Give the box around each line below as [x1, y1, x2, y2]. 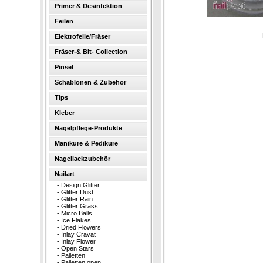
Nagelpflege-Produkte [54, 124, 122, 131]
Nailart [54, 170, 75, 177]
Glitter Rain [60, 195, 93, 203]
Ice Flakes [60, 217, 91, 224]
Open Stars [60, 245, 94, 252]
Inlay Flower [60, 238, 96, 245]
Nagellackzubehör [54, 155, 110, 162]
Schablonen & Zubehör [54, 79, 126, 86]
